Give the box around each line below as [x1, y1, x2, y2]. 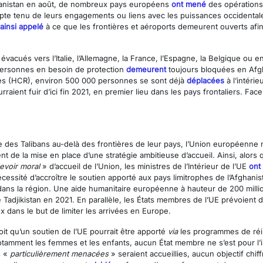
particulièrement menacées [10, 249, 109, 259]
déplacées [184, 76, 224, 86]
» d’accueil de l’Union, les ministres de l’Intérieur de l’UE [40, 161, 249, 171]
